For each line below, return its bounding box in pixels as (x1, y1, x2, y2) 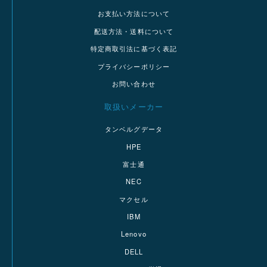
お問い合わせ (112, 78, 156, 88)
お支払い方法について (97, 8, 170, 18)
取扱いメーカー (104, 103, 163, 112)
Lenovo (121, 229, 147, 239)
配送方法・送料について (94, 26, 174, 36)
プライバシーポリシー (97, 61, 170, 71)
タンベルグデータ (105, 124, 163, 134)
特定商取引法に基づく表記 (90, 44, 178, 54)
